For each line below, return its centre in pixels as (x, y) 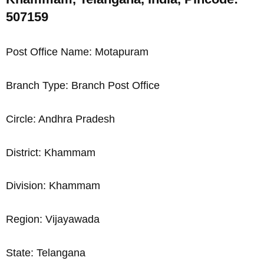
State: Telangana (46, 253)
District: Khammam (51, 152)
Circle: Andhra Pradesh (60, 119)
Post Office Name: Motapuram (77, 52)
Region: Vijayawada (53, 220)
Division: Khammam (53, 186)
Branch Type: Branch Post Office (83, 85)
